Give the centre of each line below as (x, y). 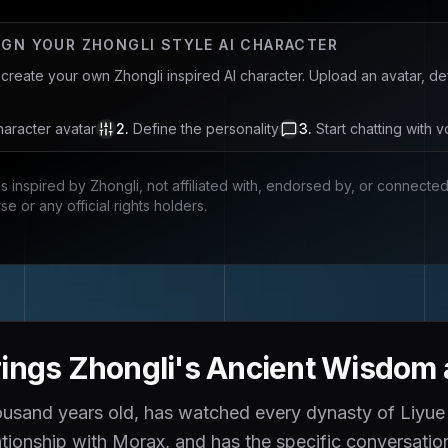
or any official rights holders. (114, 205)
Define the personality (206, 128)
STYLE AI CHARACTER (247, 44)
